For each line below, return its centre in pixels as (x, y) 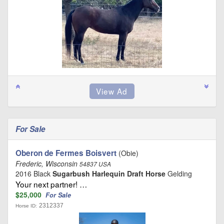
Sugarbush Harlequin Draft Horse (109, 173)
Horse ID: (26, 205)
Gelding (179, 173)
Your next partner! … (51, 184)
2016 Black (34, 173)
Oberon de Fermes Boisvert (66, 153)
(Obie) (127, 153)
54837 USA (95, 164)
